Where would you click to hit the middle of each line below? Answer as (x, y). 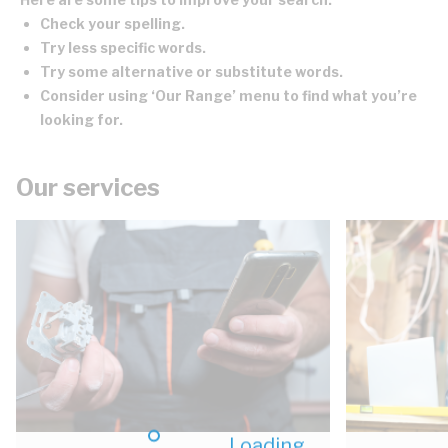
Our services (88, 187)
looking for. (81, 119)
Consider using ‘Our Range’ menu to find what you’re (228, 95)
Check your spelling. (112, 23)
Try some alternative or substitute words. (191, 71)
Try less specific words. (123, 47)
